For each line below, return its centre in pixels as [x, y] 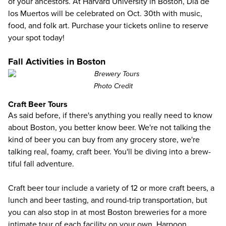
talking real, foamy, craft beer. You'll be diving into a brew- [109, 152]
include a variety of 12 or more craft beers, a [137, 188]
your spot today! [36, 38]
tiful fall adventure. [41, 164]
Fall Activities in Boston [57, 62]
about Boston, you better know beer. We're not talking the [109, 128]
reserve [195, 26]
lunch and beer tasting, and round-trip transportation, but [108, 200]
